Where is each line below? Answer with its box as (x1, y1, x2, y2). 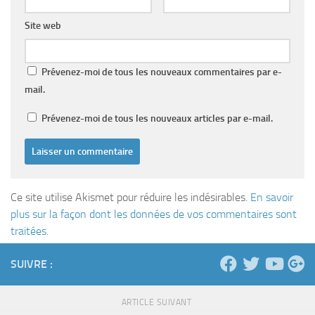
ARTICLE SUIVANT (121, 297, 194, 308)
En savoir (250, 191, 293, 205)
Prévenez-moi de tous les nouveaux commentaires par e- (41, 66, 282, 79)
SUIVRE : (11, 257, 53, 271)
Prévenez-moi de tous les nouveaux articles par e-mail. (41, 112, 273, 125)
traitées (11, 224, 46, 238)
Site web (25, 20, 61, 32)
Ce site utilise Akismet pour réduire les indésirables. (11, 191, 250, 205)
